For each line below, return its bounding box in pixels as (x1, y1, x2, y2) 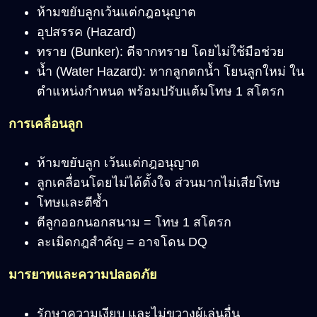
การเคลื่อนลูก (8, 117, 83, 132)
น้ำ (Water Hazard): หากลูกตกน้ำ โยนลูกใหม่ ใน (37, 64, 304, 79)
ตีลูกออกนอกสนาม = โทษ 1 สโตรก (37, 215, 231, 230)
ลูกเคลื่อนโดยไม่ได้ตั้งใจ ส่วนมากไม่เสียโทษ (37, 175, 280, 190)
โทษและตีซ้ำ (37, 195, 108, 210)
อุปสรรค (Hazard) (37, 25, 136, 40)
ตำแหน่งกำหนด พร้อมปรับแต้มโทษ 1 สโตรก (37, 84, 284, 99)
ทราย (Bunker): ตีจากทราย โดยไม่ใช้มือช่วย (37, 45, 284, 59)
